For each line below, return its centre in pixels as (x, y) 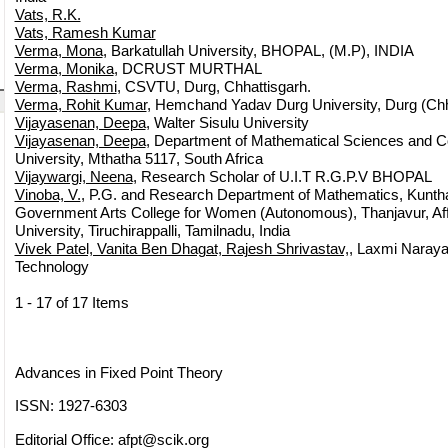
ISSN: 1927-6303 (70, 406)
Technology (51, 267)
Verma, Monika (64, 69)
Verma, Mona (58, 51)
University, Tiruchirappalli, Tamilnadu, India (152, 231)
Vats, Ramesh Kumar (85, 33)
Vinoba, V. (47, 195)
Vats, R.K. (47, 15)
